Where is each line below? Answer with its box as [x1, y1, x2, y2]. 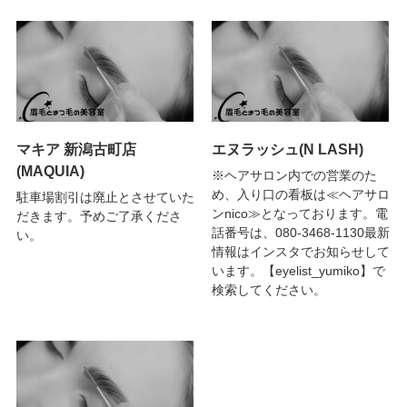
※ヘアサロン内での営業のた [211, 168, 377, 184]
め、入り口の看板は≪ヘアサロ [211, 187, 390, 203]
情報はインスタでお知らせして [211, 244, 390, 260]
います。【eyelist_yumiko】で [211, 263, 385, 279]
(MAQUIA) [15, 162, 84, 179]
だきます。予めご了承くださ [15, 209, 182, 224]
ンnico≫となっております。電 [211, 206, 388, 222]
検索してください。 [211, 283, 326, 298]
